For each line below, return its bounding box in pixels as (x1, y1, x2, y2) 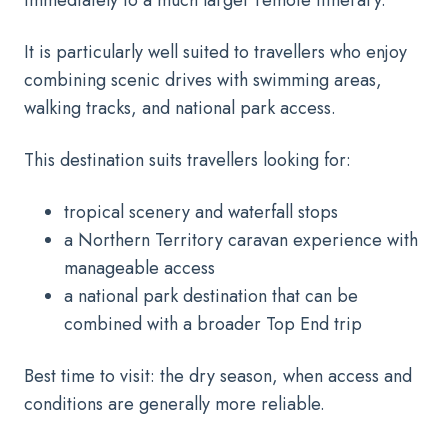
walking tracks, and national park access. (24, 94, 336, 121)
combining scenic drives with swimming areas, (24, 66, 382, 93)
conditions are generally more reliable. (24, 390, 325, 417)
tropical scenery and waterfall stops (64, 198, 338, 225)
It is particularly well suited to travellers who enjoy (24, 38, 407, 65)
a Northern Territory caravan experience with (64, 226, 418, 253)
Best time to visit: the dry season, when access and (24, 362, 412, 389)
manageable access (64, 254, 215, 281)
